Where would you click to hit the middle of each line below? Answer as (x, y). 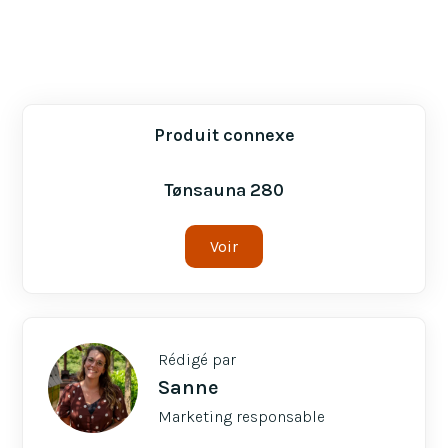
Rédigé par (197, 359)
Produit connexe (224, 135)
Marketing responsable (242, 416)
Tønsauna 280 (224, 190)
